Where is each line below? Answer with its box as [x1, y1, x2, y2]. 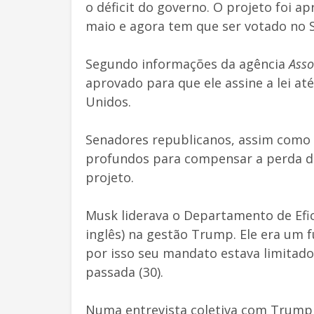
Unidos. [86, 93, 131, 110]
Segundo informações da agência [86, 55, 289, 72]
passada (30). [86, 263, 163, 280]
